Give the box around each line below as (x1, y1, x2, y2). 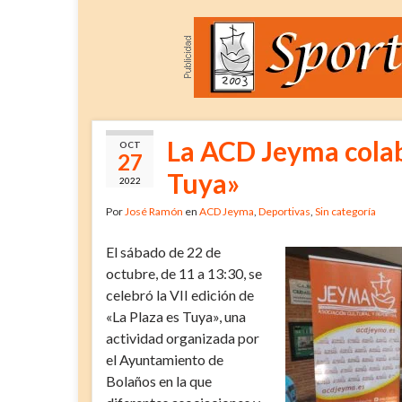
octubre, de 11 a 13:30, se (106, 264, 262, 282)
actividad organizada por (106, 328, 259, 346)
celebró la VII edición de (106, 285, 254, 303)
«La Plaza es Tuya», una (106, 307, 246, 325)
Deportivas (258, 204, 310, 218)
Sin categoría (315, 204, 376, 218)
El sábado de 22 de (106, 242, 221, 260)
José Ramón (125, 204, 183, 218)
